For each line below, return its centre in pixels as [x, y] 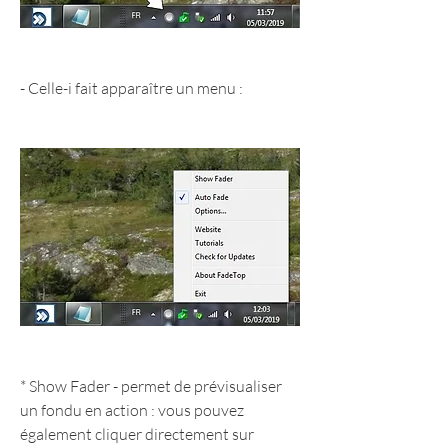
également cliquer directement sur [137, 434]
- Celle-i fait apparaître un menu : [131, 88]
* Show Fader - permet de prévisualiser [151, 386]
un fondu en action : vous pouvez [132, 410]
